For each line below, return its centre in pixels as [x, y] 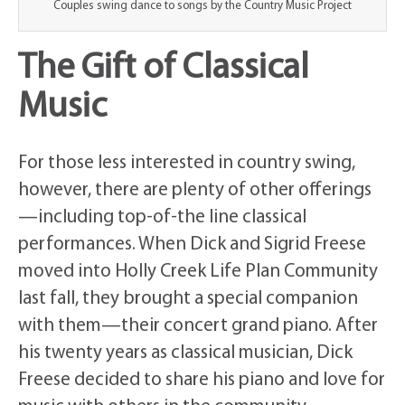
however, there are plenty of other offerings [195, 191]
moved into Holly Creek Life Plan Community [198, 272]
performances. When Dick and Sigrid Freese [192, 245]
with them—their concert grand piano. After [198, 326]
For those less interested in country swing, [187, 164]
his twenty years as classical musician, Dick [185, 353]
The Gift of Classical [164, 69]
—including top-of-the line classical [162, 218]
